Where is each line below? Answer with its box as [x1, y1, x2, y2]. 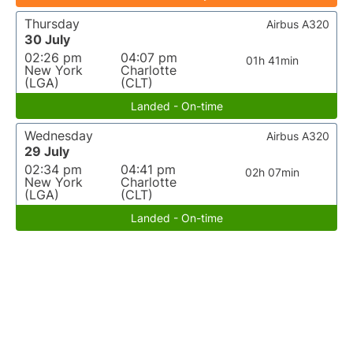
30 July [24, 32, 70, 47]
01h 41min [246, 54, 299, 67]
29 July [24, 143, 69, 159]
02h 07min [245, 165, 300, 179]
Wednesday [24, 128, 93, 143]
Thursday [24, 16, 80, 32]
